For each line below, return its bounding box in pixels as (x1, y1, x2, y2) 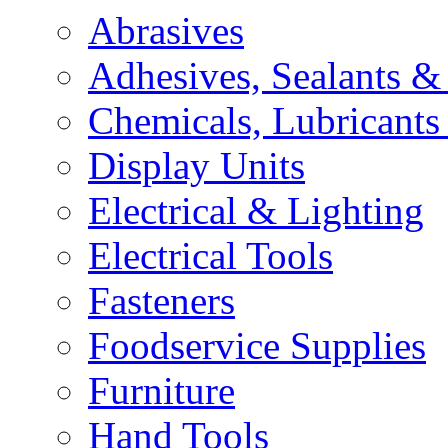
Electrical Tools (88, 234, 333, 277)
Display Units (88, 144, 305, 187)
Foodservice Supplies (88, 324, 426, 367)
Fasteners (88, 279, 235, 322)
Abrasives (88, 9, 244, 52)
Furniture (88, 369, 235, 412)
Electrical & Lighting (88, 189, 424, 232)
